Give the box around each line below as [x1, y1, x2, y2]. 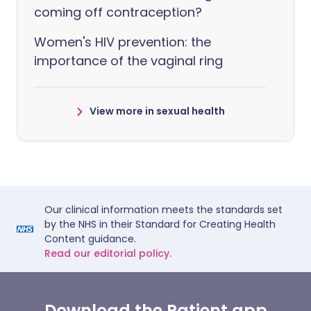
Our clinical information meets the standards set [44, 203, 283, 217]
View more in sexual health [89, 104, 225, 118]
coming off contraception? [34, 3, 202, 21]
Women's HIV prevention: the [34, 33, 211, 51]
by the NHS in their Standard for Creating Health [44, 217, 276, 231]
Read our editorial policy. [44, 246, 171, 260]
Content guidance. [44, 232, 136, 246]
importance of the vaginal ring [34, 52, 223, 69]
